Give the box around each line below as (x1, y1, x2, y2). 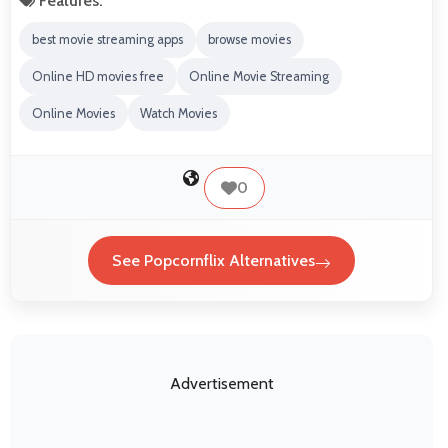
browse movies (208, 32, 292, 48)
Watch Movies (140, 105, 218, 121)
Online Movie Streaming (189, 69, 330, 85)
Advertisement (169, 374, 274, 393)
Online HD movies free (31, 69, 164, 85)
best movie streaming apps (31, 32, 183, 48)
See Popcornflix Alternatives (112, 250, 315, 270)
